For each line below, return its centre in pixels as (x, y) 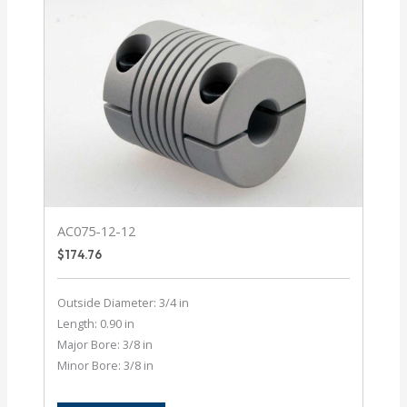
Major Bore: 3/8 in (105, 344)
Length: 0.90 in (96, 323)
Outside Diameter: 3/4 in (124, 302)
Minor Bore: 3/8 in (106, 365)
